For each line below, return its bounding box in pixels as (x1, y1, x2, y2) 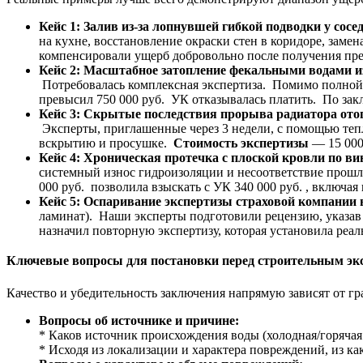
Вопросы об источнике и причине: (39, 313, 239, 327)
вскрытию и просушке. (39, 135, 173, 150)
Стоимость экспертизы (173, 135, 309, 150)
